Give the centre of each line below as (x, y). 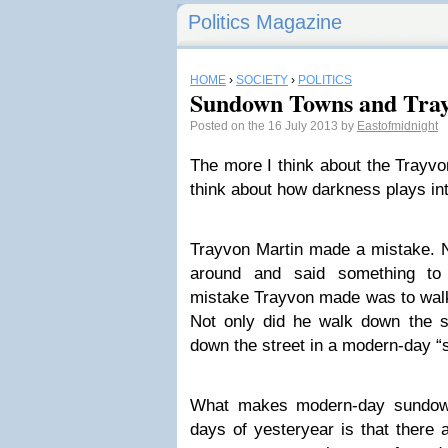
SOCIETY (262, 80)
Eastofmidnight (397, 126)
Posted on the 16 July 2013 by (273, 126)
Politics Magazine (265, 22)
